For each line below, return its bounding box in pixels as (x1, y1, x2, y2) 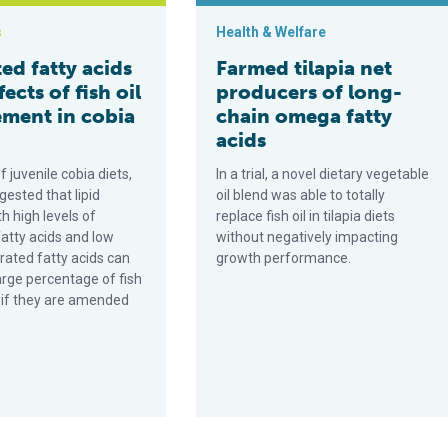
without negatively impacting (216, 229, 399, 245)
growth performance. (216, 250, 352, 266)
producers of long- (216, 80, 403, 104)
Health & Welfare (216, 24, 327, 40)
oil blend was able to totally (216, 187, 386, 203)
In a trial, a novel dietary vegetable (216, 166, 430, 182)
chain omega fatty (216, 104, 393, 128)
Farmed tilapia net (216, 56, 393, 80)
